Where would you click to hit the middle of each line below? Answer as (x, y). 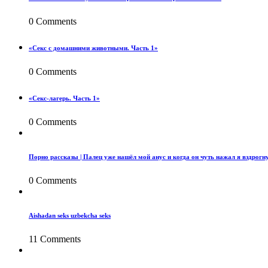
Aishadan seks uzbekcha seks (70, 216)
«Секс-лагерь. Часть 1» (64, 98)
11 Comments (55, 239)
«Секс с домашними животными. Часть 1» (93, 48)
